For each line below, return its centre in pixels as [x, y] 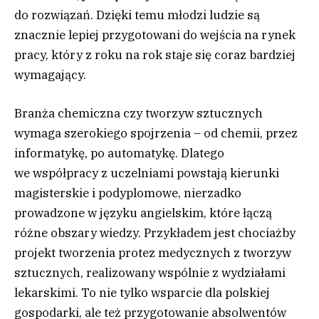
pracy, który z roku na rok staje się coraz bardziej [155, 54]
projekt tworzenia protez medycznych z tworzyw [153, 252]
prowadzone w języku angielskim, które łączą [143, 213]
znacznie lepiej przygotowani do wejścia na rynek [155, 35]
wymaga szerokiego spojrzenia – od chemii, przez [156, 133]
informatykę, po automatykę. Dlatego [119, 153]
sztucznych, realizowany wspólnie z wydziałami [150, 272]
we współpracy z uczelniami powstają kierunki [147, 173]
